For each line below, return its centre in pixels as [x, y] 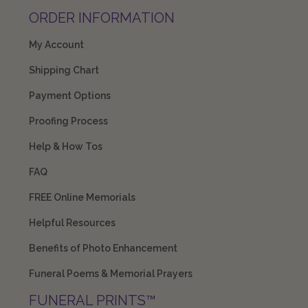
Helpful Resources [72, 223]
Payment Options [69, 96]
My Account [56, 45]
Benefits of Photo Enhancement [103, 249]
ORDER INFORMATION [101, 18]
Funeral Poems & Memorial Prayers [110, 274]
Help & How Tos [65, 147]
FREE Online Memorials [82, 198]
